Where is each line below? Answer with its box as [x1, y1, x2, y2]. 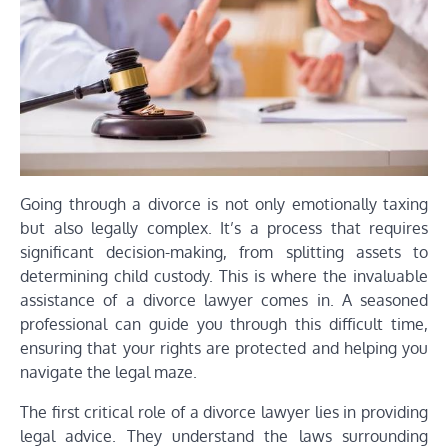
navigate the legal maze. [20, 361, 197, 382]
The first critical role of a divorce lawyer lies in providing [20, 401, 428, 422]
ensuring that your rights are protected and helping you [20, 337, 428, 358]
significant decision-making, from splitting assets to [20, 241, 428, 262]
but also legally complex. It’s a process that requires [20, 217, 428, 238]
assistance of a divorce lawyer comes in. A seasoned [20, 289, 428, 310]
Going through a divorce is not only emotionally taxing [20, 193, 428, 214]
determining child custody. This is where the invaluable [20, 265, 428, 286]
